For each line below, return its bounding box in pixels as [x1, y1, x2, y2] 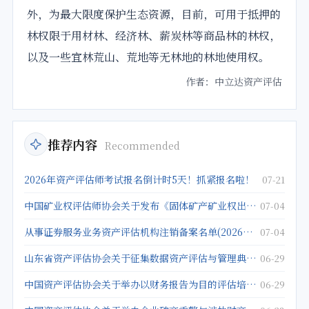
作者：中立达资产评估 [186, 74, 282, 89]
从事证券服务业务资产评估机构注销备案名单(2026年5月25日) [243, 225, 253, 239]
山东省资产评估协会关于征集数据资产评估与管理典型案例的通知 [246, 251, 257, 266]
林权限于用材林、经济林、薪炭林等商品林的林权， [27, 28, 281, 44]
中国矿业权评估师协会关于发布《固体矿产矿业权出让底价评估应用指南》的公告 [246, 199, 257, 213]
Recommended [105, 139, 180, 153]
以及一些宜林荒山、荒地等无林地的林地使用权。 [27, 49, 270, 66]
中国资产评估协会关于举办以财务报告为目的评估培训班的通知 [246, 277, 257, 292]
